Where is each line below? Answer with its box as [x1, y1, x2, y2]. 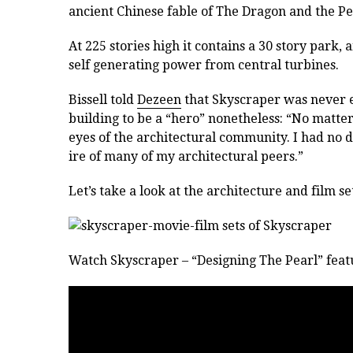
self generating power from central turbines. [69, 58, 339, 73]
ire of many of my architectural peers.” [69, 149, 303, 165]
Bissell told [69, 92, 137, 108]
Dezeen [137, 92, 181, 108]
